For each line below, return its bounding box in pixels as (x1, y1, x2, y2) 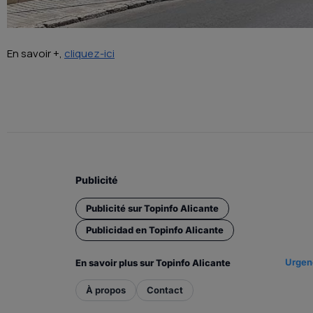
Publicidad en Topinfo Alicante (86, 224, 224, 236)
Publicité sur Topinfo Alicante (86, 203, 219, 214)
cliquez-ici (64, 45, 115, 61)
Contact (147, 284, 183, 296)
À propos (86, 284, 126, 296)
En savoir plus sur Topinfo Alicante (75, 257, 231, 269)
